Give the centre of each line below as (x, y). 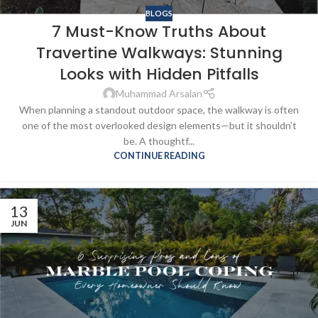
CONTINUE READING (159, 156)
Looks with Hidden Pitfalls (159, 75)
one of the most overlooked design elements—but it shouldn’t (159, 126)
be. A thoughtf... (159, 141)
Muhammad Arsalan (159, 94)
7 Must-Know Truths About (159, 32)
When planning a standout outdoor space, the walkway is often (159, 110)
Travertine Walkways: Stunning (159, 53)
